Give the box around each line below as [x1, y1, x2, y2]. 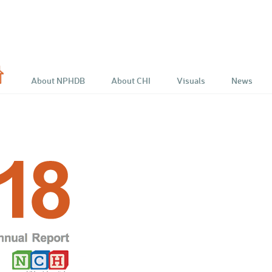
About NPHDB [31, 75, 85, 87]
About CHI [111, 75, 151, 87]
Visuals [177, 75, 205, 87]
